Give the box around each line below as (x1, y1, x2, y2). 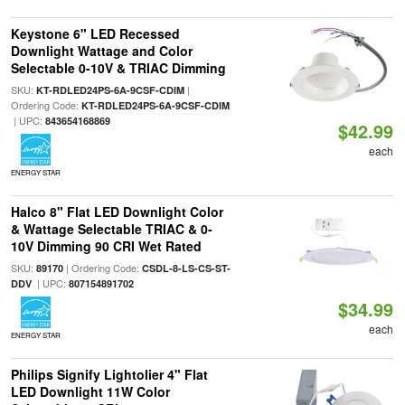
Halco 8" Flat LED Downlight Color (10, 202, 223, 221)
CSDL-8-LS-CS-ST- (141, 261, 231, 275)
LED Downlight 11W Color (10, 382, 170, 400)
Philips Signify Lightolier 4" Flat (10, 365, 208, 383)
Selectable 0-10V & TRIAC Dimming (10, 59, 226, 77)
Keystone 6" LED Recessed (10, 24, 180, 42)
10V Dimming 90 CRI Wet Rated (10, 237, 202, 255)
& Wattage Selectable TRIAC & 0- (10, 220, 212, 238)
